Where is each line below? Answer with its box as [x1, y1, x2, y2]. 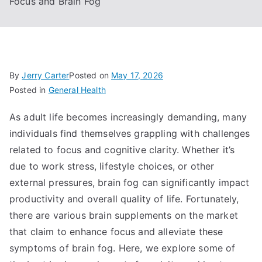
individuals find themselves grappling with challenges [9, 127, 250, 139]
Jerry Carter [22, 70, 70, 80]
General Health [48, 85, 106, 95]
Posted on [69, 70, 112, 80]
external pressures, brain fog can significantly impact [9, 177, 250, 188]
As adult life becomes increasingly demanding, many [9, 111, 247, 123]
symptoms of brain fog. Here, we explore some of [9, 242, 236, 254]
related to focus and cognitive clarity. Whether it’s [9, 144, 235, 156]
